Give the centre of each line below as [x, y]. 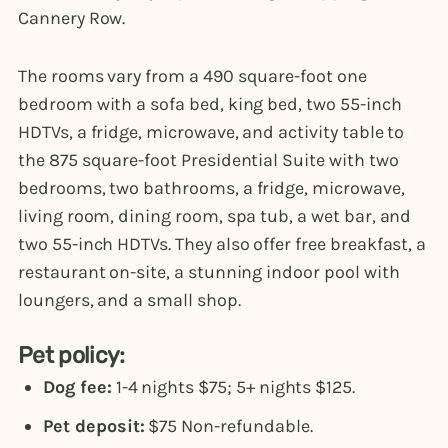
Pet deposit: [94, 425]
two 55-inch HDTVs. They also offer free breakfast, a [222, 243]
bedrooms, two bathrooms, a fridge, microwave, [211, 187]
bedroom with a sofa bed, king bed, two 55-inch [210, 103]
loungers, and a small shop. [131, 299]
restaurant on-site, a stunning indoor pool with [209, 271]
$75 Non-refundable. [228, 425]
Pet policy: [71, 355]
